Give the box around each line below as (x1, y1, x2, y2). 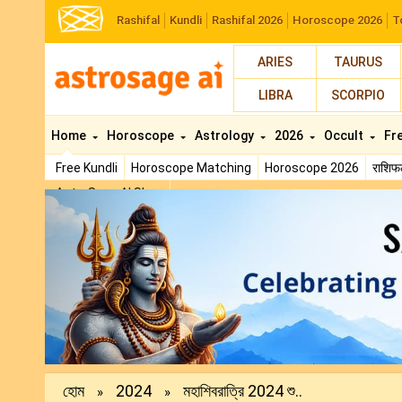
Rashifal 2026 (212, 13, 283, 27)
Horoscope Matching (131, 161, 251, 175)
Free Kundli (56, 161, 118, 175)
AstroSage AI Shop (56, 186, 163, 200)
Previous (103, 190, 173, 212)
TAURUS (334, 55, 383, 69)
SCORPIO (331, 88, 386, 102)
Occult (324, 128, 366, 143)
